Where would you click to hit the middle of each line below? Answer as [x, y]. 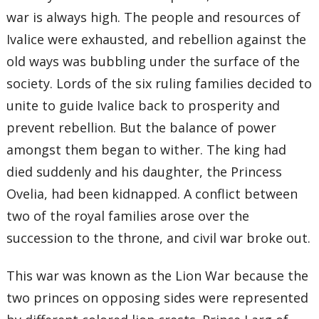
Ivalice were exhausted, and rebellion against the [157, 39]
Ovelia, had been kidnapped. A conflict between [152, 193]
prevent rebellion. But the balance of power [142, 127]
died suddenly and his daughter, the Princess [145, 171]
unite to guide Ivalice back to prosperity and [143, 105]
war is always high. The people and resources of [154, 17]
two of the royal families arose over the [128, 215]
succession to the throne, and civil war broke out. [159, 237]
